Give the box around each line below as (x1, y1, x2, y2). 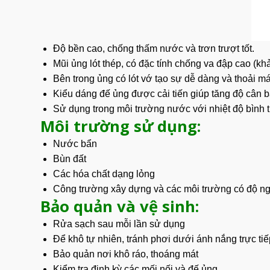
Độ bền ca (52, 43, 97, 54)
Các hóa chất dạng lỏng (52, 168, 155, 179)
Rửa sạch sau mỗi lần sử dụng (52, 218, 185, 229)
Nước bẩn (52, 138, 97, 149)
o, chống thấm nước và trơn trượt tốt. (96, 43, 254, 54)
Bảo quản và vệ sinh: (40, 195, 199, 217)
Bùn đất (52, 153, 86, 164)
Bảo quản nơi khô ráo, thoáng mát (52, 248, 198, 259)
